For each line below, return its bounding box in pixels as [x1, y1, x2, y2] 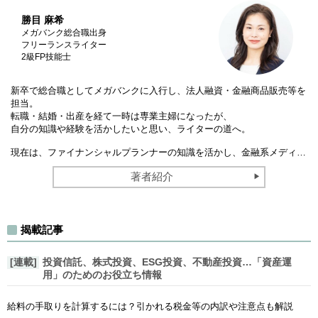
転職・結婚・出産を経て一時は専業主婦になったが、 [11, 110, 232, 121]
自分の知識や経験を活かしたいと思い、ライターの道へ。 [11, 123, 251, 134]
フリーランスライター [21, 39, 106, 50]
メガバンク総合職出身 [21, 27, 106, 38]
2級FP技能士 [21, 51, 71, 62]
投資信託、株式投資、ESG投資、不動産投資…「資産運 [43, 256, 292, 268]
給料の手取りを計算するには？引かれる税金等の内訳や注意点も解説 [7, 300, 293, 312]
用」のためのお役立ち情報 [43, 268, 162, 280]
